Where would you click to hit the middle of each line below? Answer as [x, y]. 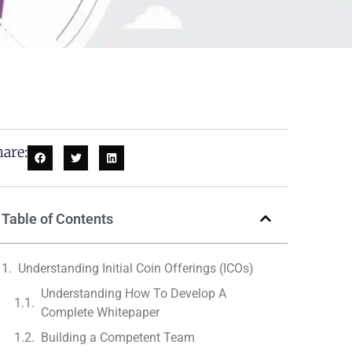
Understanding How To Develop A [134, 293]
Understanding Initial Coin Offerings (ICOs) [136, 268]
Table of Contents [58, 218]
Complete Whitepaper [101, 312]
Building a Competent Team [118, 337]
